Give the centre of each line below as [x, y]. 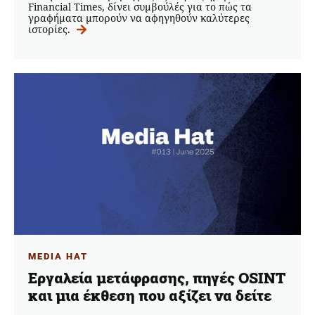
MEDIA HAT [58, 256]
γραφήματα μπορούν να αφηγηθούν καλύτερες [139, 18]
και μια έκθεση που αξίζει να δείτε [152, 296]
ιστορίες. [51, 30]
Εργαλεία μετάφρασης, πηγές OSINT [157, 278]
